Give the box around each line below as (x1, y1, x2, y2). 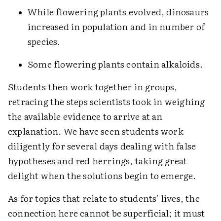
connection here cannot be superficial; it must (8, 206, 205, 220)
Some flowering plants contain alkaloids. (28, 57, 203, 71)
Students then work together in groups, (8, 80, 178, 93)
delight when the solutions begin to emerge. (8, 169, 196, 182)
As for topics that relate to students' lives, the (8, 191, 200, 205)
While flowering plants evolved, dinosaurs (28, 5, 209, 18)
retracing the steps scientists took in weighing (8, 95, 205, 108)
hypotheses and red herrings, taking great (8, 154, 187, 167)
